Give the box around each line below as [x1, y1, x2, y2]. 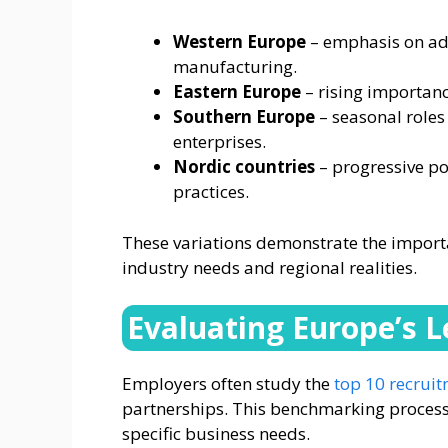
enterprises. [173, 130, 266, 154]
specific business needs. [122, 422, 310, 446]
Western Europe [173, 30, 306, 54]
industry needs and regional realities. [122, 255, 417, 279]
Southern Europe [173, 105, 315, 129]
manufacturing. [173, 55, 297, 79]
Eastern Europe [173, 80, 301, 104]
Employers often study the [122, 372, 330, 396]
